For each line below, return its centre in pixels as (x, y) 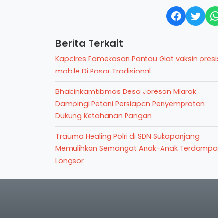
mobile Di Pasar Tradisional (103, 71)
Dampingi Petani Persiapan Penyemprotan (130, 104)
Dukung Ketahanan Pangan (104, 116)
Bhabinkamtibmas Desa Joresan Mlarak (126, 91)
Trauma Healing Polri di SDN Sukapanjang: (128, 136)
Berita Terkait (89, 43)
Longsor (70, 161)
